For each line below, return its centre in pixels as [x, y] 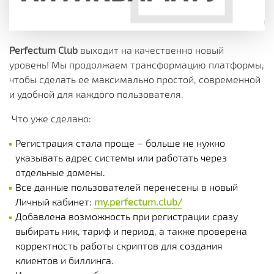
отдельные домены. [60, 172]
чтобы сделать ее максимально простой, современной [135, 79]
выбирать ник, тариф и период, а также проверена [131, 231]
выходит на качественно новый [151, 50]
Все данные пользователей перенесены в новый [127, 187]
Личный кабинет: [55, 202]
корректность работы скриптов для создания [119, 246]
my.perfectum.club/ [138, 202]
